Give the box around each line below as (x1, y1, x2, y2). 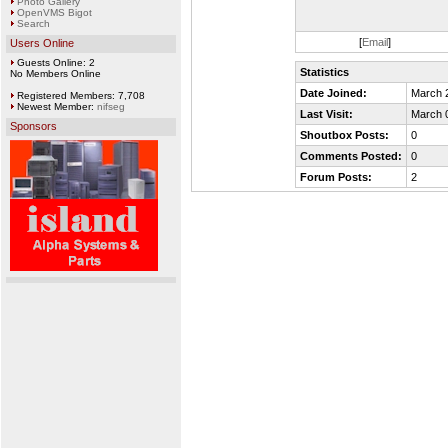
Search (17, 18, 50, 29)
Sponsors (10, 120, 57, 132)
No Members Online (10, 68, 101, 79)
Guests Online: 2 (14, 57, 95, 68)
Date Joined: (299, 87, 367, 99)
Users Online (10, 37, 74, 49)
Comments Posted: (299, 150, 402, 162)
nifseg (97, 101, 125, 112)
